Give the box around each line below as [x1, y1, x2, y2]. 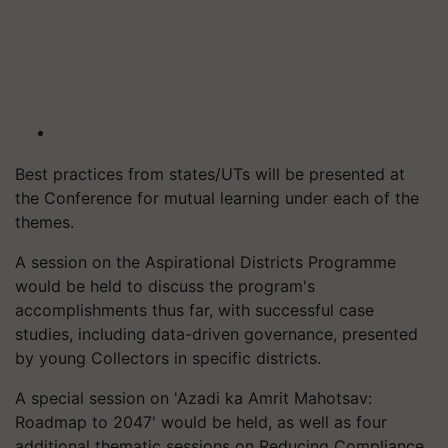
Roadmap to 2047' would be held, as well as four [15, 411, 387, 432]
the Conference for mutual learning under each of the [15, 187, 419, 208]
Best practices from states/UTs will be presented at [15, 163, 405, 184]
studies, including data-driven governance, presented [15, 323, 418, 344]
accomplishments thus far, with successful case [15, 299, 374, 320]
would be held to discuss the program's [15, 275, 315, 296]
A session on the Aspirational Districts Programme [15, 251, 396, 272]
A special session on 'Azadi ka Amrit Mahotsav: [15, 387, 372, 408]
